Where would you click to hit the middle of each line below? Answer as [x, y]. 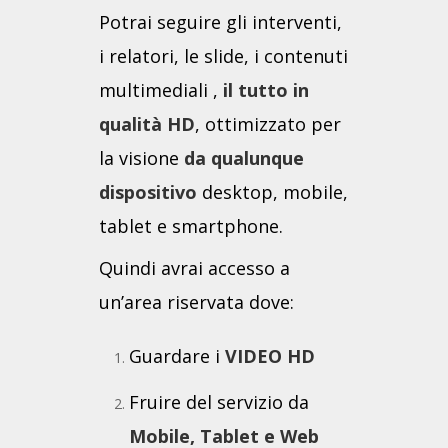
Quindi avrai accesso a [194, 268]
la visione [141, 158]
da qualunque [244, 158]
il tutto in [266, 90]
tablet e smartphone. [191, 226]
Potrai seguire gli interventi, [220, 22]
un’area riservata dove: [196, 302]
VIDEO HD [270, 356]
